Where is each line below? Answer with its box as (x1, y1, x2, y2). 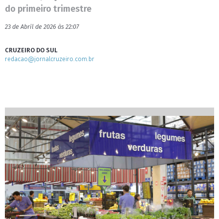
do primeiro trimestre (5, 3, 91, 14)
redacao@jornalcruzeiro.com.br (5, 55, 94, 63)
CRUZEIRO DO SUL (5, 46, 58, 54)
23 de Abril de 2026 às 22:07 (5, 23, 79, 30)
